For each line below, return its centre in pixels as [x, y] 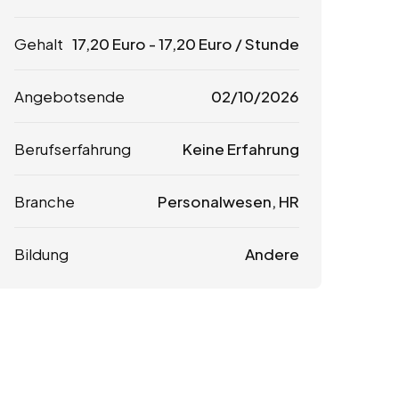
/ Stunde [266, 44]
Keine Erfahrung [240, 149]
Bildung [41, 254]
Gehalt [39, 44]
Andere [272, 254]
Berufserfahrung [73, 149]
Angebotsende [69, 97]
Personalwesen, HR [228, 202]
